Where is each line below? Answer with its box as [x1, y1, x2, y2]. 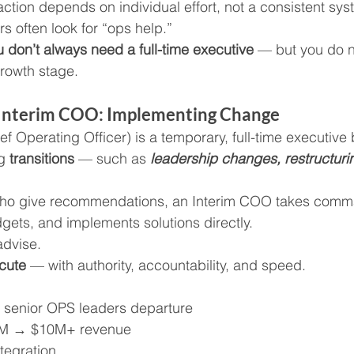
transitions [9, 149, 78, 168]
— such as [78, 149, 146, 168]
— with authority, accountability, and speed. [26, 256, 306, 275]
